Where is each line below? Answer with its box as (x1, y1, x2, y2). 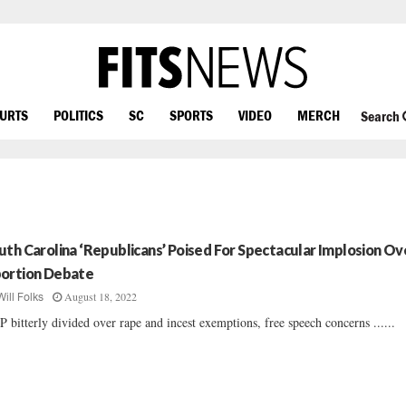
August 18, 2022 (64, 289, 138, 304)
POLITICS (53, 106, 103, 123)
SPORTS (169, 106, 213, 123)
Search (360, 108, 402, 125)
